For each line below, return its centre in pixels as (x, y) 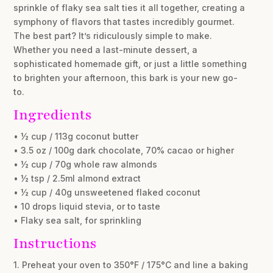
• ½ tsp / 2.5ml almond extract (77, 179)
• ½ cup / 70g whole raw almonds (86, 165)
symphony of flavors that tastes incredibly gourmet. (124, 22)
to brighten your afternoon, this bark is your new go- (126, 78)
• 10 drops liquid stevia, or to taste (87, 207)
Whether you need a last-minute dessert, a (106, 50)
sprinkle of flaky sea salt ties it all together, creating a (129, 8)
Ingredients (53, 115)
